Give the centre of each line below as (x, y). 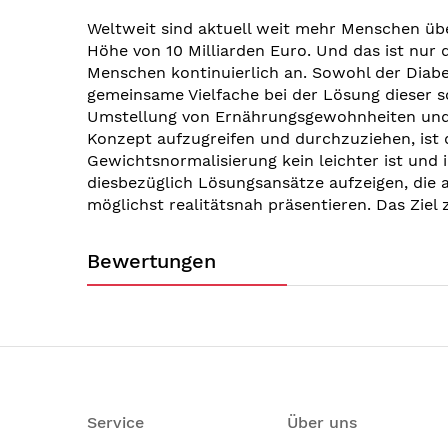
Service (115, 422)
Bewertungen (151, 261)
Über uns (322, 422)
